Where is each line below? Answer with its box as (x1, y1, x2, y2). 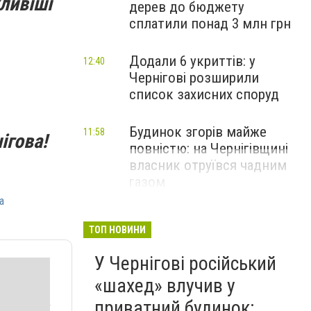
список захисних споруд (129, 86, 279, 103)
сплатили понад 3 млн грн (129, 15, 291, 32)
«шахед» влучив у (94, 274, 235, 297)
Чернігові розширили (129, 69, 259, 86)
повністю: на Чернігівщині (129, 140, 288, 157)
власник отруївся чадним (129, 157, 287, 174)
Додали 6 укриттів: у (129, 53, 255, 69)
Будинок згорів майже (129, 124, 267, 140)
